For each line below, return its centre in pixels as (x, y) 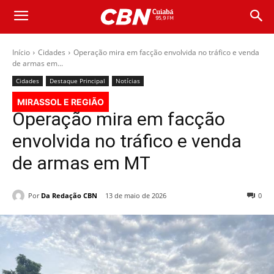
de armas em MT (81, 163)
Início (21, 52)
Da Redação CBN (69, 195)
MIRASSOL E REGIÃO (61, 102)
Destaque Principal (77, 81)
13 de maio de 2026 (136, 196)
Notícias (128, 81)
